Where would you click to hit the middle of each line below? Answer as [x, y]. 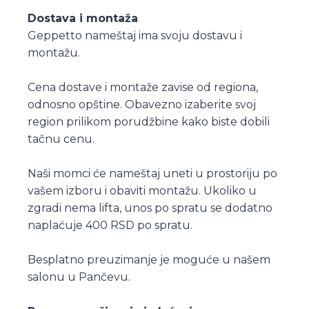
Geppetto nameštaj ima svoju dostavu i [135, 35]
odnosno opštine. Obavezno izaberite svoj [142, 104]
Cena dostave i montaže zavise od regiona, [143, 87]
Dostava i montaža [83, 18]
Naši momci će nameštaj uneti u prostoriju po [152, 173]
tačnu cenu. [61, 139]
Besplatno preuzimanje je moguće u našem [149, 259]
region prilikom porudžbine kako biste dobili [149, 121]
